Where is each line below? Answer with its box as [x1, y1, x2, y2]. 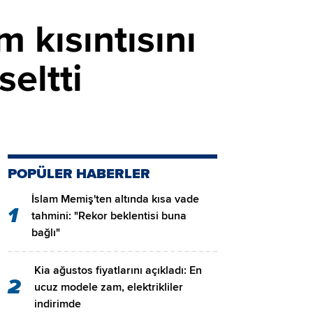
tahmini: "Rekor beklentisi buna [31, 209, 187, 224]
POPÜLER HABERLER [8, 166, 150, 183]
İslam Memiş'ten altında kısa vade [31, 192, 199, 207]
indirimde [34, 297, 81, 312]
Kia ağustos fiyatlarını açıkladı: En [34, 263, 202, 278]
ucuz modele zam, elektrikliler [34, 280, 183, 295]
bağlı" [31, 226, 60, 240]
